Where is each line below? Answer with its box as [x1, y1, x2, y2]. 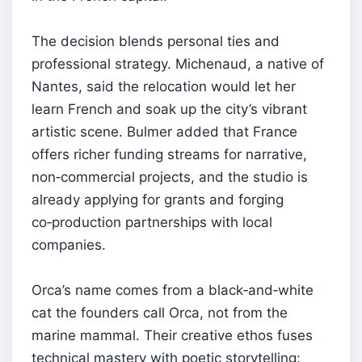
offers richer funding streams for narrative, [32, 146, 307, 163]
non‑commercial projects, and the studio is [32, 169, 308, 186]
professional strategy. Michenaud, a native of [32, 56, 324, 73]
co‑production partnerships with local [32, 214, 272, 231]
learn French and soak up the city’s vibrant [32, 101, 307, 118]
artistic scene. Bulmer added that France [32, 124, 297, 141]
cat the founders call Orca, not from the [32, 305, 288, 322]
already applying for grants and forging [32, 192, 284, 208]
